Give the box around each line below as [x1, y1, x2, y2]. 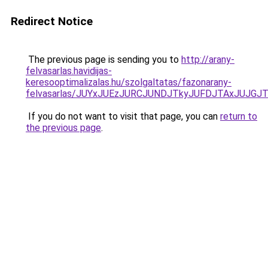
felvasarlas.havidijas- [26, 65, 112, 77]
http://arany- [181, 54, 234, 65]
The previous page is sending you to [26, 54, 181, 65]
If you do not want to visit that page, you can [26, 111, 220, 122]
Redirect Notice [11, 14, 93, 28]
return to [220, 111, 257, 122]
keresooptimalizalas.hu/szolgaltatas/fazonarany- [26, 77, 232, 88]
